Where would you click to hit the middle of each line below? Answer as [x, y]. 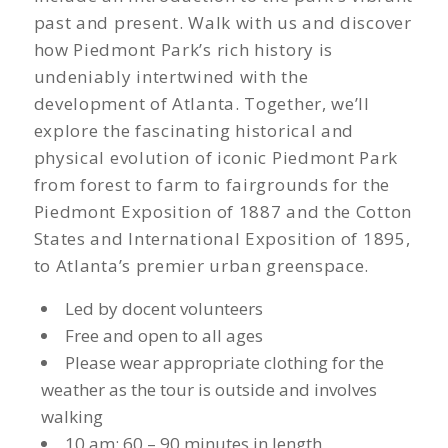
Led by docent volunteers [163, 308]
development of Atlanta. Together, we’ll [201, 103]
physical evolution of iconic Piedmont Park [215, 157]
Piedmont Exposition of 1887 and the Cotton [222, 211]
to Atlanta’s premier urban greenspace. [201, 265]
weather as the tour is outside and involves [208, 389]
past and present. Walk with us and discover [222, 22]
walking [71, 416]
